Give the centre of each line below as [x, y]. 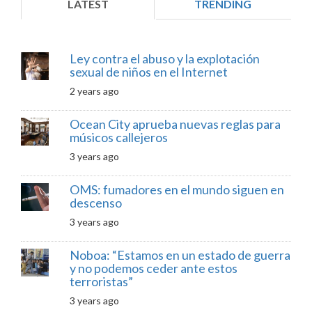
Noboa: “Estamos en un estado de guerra [180, 255]
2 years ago [94, 91]
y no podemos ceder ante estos [153, 268]
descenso [95, 203]
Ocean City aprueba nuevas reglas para [175, 124]
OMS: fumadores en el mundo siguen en [177, 190]
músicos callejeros [118, 138]
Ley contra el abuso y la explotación [164, 59]
